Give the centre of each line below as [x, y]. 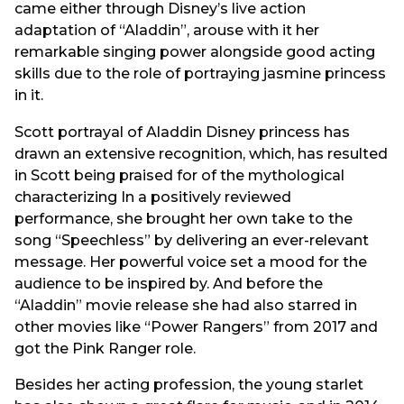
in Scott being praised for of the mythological [179, 175]
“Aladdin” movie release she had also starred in [186, 305]
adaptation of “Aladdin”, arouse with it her [167, 31]
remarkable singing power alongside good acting [195, 52]
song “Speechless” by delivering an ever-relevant [192, 240]
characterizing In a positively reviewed [153, 197]
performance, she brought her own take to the [184, 218]
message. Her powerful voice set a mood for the [191, 262]
